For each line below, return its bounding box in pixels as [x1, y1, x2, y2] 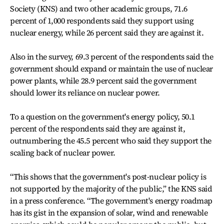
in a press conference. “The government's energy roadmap [10, 195, 212, 206]
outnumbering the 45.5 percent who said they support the [10, 135, 211, 146]
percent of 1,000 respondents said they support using [10, 15, 194, 26]
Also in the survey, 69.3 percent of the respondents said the [10, 51, 213, 62]
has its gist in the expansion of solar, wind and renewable [10, 207, 208, 218]
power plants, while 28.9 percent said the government [10, 75, 197, 86]
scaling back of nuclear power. [10, 147, 115, 158]
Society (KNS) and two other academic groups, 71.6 [10, 3, 187, 14]
